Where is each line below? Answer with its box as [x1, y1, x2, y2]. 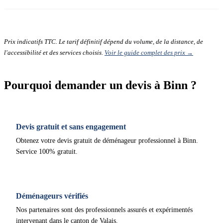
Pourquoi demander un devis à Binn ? [4, 79, 197, 92]
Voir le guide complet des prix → [105, 49, 193, 56]
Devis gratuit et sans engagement [16, 122, 126, 131]
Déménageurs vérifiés [16, 192, 88, 200]
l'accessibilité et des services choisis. [4, 49, 105, 56]
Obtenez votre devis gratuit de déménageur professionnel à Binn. [16, 137, 198, 144]
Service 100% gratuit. [16, 148, 78, 155]
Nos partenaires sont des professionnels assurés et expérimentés [16, 206, 193, 214]
